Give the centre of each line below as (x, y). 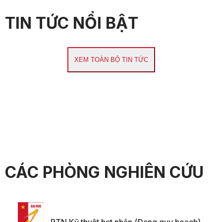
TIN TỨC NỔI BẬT (72, 23)
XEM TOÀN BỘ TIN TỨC (111, 59)
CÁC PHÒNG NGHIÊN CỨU (104, 172)
